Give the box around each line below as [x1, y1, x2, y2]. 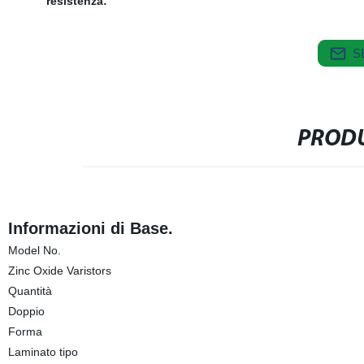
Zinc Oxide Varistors [7, 264, 111, 277]
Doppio [7, 305, 45, 318]
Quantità [7, 284, 52, 297]
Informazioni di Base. [7, 219, 173, 237]
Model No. [7, 244, 61, 257]
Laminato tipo [7, 345, 78, 358]
